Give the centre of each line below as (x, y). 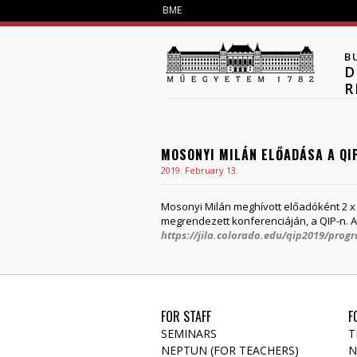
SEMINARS (189, 333)
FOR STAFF (186, 316)
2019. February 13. (200, 170)
